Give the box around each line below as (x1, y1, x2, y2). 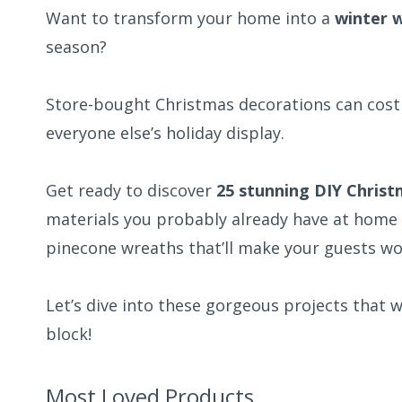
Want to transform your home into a (46, 7, 335, 30)
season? (46, 36, 107, 58)
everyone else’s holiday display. (46, 122, 284, 144)
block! (46, 323, 92, 345)
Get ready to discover (46, 179, 216, 202)
